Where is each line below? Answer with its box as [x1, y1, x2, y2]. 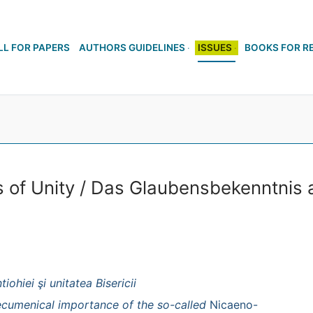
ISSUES [198, 42, 232, 53]
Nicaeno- [210, 297, 258, 312]
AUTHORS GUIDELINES [79, 42, 185, 53]
